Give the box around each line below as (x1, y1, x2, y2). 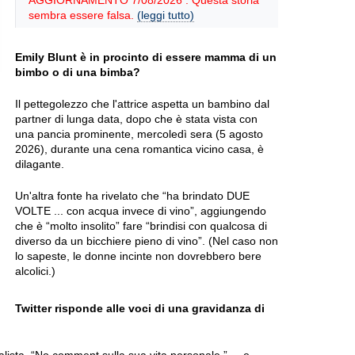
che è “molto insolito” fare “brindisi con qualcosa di (15, 219, 267, 232)
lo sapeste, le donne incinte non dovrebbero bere (15, 250, 261, 262)
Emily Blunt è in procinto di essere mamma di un (15, 51, 277, 63)
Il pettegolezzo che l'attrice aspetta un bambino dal (15, 97, 269, 110)
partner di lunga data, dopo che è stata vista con (15, 113, 258, 125)
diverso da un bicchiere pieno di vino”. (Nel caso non (15, 235, 278, 247)
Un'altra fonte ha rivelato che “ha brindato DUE (15, 189, 250, 202)
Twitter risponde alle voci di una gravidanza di (15, 302, 265, 315)
